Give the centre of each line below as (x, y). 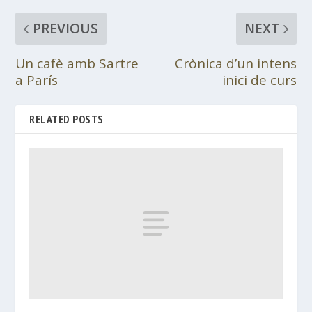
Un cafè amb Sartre (77, 64)
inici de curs (259, 80)
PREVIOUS (66, 29)
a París (37, 80)
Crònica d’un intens (235, 64)
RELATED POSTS (67, 119)
